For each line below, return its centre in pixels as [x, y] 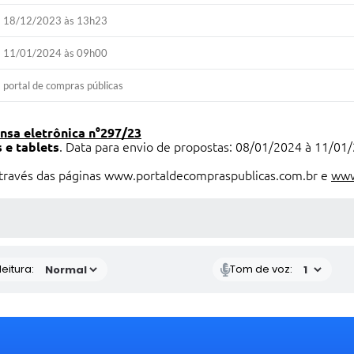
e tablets [32, 147]
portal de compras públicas [64, 85]
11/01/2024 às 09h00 [56, 53]
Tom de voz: [262, 269]
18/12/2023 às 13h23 [56, 21]
